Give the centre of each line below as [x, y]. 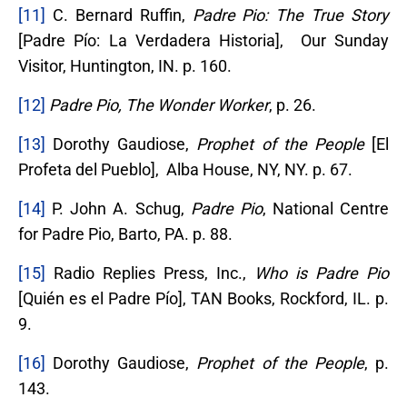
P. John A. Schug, [118, 208]
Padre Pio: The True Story [290, 15]
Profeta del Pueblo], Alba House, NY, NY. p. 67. [185, 169]
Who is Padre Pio [322, 273]
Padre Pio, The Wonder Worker [159, 104]
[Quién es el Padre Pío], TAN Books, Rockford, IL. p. [203, 298]
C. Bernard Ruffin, [119, 15]
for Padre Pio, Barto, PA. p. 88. [125, 233]
